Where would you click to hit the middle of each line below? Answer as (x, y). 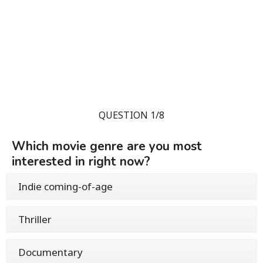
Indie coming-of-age (65, 186)
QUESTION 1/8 (131, 115)
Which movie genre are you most (107, 146)
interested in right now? (81, 161)
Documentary (50, 252)
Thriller (35, 219)
